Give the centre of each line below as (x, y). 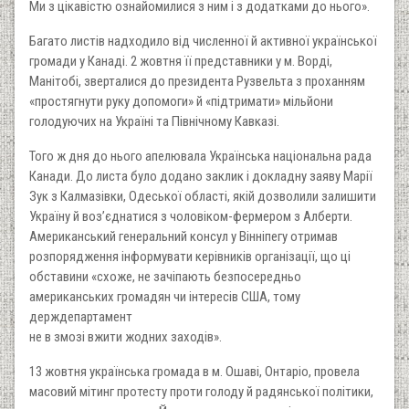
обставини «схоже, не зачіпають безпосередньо (165, 276)
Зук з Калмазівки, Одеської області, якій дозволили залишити (203, 196)
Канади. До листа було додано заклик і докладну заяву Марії (201, 176)
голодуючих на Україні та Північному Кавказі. (154, 121)
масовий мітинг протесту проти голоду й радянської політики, (201, 391)
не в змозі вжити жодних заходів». (126, 336)
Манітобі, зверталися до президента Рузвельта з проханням (197, 81)
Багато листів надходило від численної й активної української (203, 41)
